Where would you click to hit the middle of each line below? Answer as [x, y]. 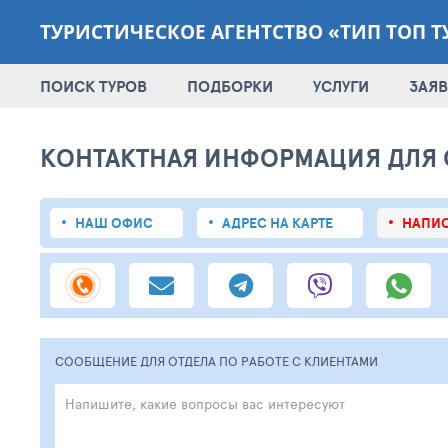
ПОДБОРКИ [230, 86]
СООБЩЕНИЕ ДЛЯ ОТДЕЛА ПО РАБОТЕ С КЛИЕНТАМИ [216, 361]
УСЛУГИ [341, 86]
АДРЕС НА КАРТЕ [277, 223]
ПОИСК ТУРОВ [93, 86]
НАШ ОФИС [114, 223]
